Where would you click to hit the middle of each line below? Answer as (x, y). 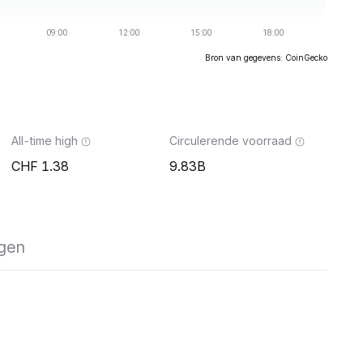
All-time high (45, 141)
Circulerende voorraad (231, 141)
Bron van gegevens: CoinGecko (266, 58)
